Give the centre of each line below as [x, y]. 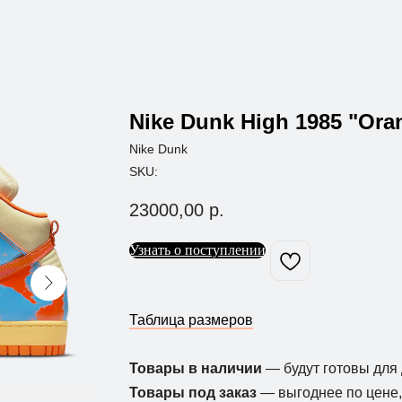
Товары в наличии [197, 369]
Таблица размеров [191, 320]
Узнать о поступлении [197, 249]
